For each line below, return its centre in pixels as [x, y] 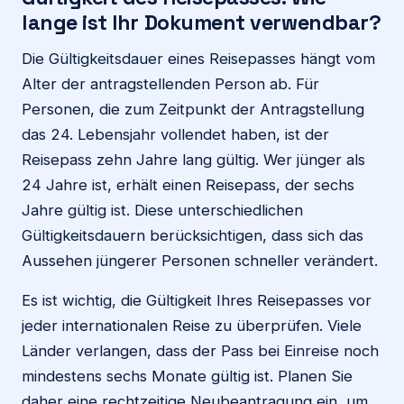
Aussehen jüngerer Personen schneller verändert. [200, 260]
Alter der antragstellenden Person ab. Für [170, 83]
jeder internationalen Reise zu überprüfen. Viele [192, 325]
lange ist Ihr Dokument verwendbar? [202, 22]
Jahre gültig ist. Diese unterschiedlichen [162, 210]
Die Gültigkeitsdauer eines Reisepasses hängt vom [198, 58]
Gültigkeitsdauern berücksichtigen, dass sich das [193, 235]
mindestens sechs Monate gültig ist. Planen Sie [187, 376]
